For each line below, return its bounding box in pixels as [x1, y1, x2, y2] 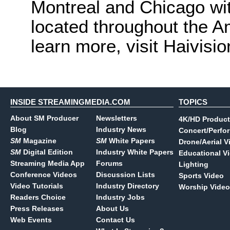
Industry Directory [96, 182, 159, 190]
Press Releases [10, 204, 64, 213]
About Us [96, 204, 129, 213]
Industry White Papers [96, 148, 174, 156]
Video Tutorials [10, 182, 63, 190]
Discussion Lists [96, 170, 155, 179]
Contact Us [96, 216, 135, 224]
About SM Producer [10, 114, 79, 122]
